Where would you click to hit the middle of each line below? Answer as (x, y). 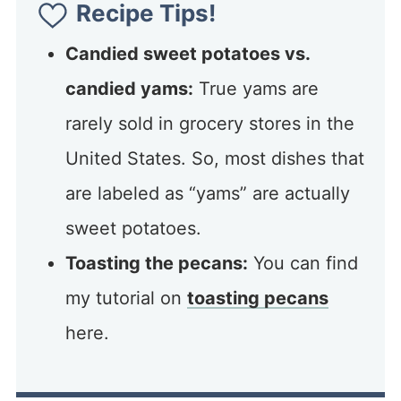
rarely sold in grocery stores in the (209, 123)
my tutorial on (126, 298)
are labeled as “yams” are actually (207, 193)
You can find (303, 263)
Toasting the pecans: (156, 263)
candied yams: (129, 88)
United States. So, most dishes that (214, 158)
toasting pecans (257, 298)
